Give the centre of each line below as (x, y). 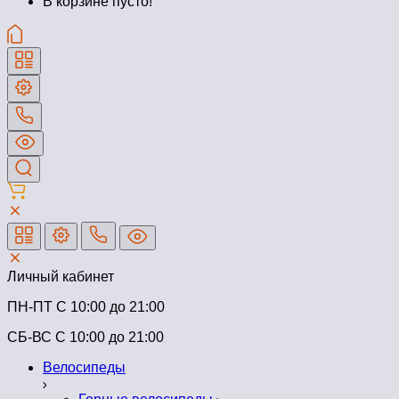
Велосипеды (84, 368)
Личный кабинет (61, 277)
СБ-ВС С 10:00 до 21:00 (85, 338)
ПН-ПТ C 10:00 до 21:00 (86, 307)
